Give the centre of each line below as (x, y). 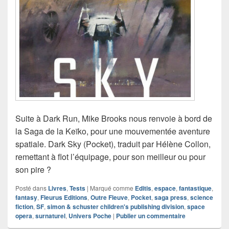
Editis (143, 188)
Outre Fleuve (109, 198)
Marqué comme (112, 188)
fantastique (195, 188)
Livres (57, 188)
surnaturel (50, 216)
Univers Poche (90, 216)
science (202, 198)
